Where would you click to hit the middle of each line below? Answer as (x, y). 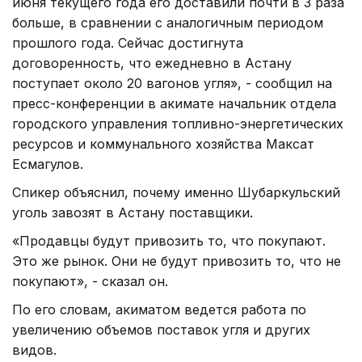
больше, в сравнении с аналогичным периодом (168, 22)
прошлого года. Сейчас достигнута (128, 42)
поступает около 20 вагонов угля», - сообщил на (172, 83)
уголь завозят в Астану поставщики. (133, 212)
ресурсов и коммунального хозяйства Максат (163, 143)
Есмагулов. (48, 164)
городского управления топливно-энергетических (178, 123)
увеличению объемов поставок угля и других (161, 329)
